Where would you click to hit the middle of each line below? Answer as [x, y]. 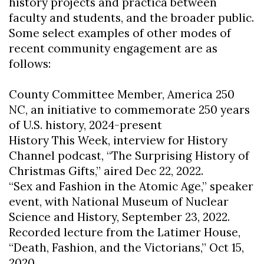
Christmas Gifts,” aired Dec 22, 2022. [106, 171]
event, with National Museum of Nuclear [119, 201]
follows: [30, 63]
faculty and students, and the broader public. [131, 17]
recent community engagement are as [113, 48]
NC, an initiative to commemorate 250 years [129, 109]
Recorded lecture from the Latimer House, [125, 232]
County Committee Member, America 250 [122, 94]
